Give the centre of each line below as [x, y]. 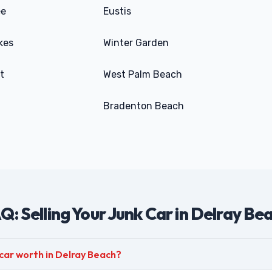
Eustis [117, 11]
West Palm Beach [143, 74]
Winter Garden [136, 43]
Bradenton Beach [144, 106]
